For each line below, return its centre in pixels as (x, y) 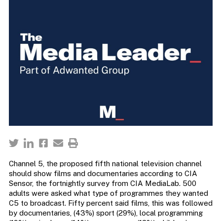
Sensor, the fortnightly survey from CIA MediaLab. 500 (102, 184)
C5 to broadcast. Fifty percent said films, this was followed (110, 203)
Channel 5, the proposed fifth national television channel (105, 164)
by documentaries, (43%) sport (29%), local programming (106, 213)
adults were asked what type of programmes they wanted (108, 193)
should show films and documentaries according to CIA (103, 174)
